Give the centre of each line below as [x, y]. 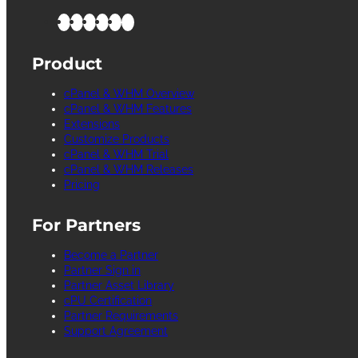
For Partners [86, 225]
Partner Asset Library [119, 286]
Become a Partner [111, 255]
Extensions [92, 124]
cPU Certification [108, 301]
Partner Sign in [102, 270]
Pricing [82, 185]
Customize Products [117, 139]
